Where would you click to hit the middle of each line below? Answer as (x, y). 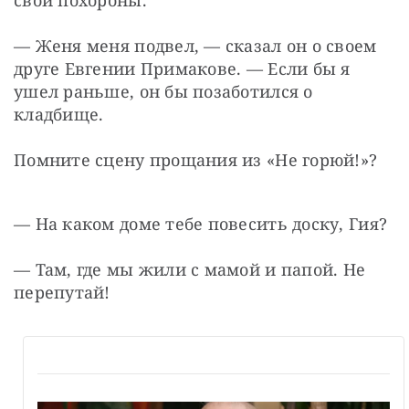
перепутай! (62, 293)
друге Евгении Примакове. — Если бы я (182, 69)
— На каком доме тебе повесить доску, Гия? (201, 224)
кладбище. (59, 115)
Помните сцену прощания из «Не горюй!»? (196, 160)
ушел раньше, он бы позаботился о (163, 92)
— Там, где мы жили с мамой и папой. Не (190, 270)
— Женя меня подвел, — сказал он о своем (195, 46)
